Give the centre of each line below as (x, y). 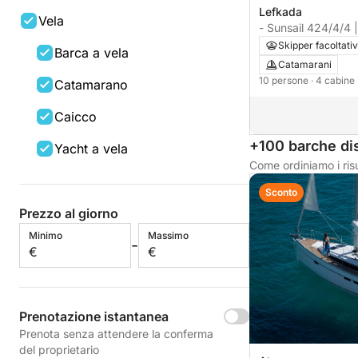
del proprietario (59, 350)
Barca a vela (91, 53)
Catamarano (91, 85)
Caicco (76, 117)
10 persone (285, 81)
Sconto (281, 193)
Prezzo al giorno (69, 213)
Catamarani (305, 65)
